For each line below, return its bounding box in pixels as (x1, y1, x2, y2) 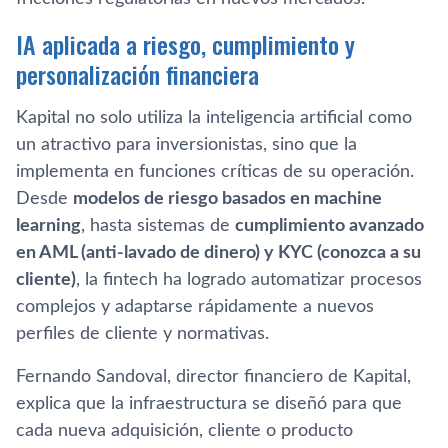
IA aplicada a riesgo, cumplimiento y (16, 25, 355, 62)
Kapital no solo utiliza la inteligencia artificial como (16, 108, 412, 127)
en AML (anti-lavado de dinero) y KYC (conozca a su (16, 243, 421, 262)
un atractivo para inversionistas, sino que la (16, 135, 357, 154)
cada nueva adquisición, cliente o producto (16, 421, 353, 440)
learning (16, 216, 81, 235)
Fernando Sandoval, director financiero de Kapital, (16, 367, 411, 386)
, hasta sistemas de (81, 216, 235, 235)
